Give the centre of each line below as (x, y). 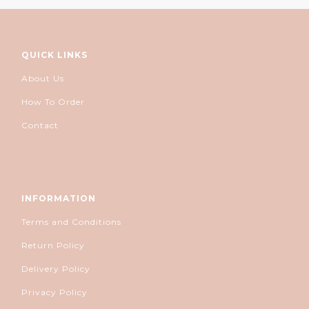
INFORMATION (59, 198)
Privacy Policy (54, 292)
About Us (43, 78)
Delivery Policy (56, 268)
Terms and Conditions (71, 221)
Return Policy (53, 245)
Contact (40, 125)
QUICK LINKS (54, 54)
